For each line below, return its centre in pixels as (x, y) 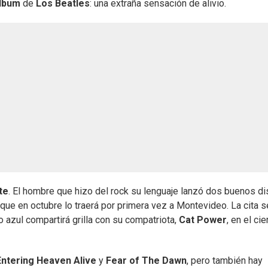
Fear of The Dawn (146, 261)
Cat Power (203, 220)
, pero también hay (225, 261)
